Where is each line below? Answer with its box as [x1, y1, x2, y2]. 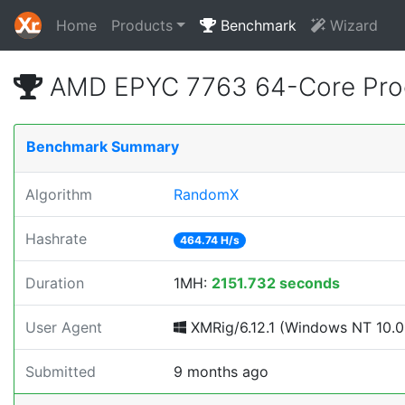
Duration [25, 274, 84, 292]
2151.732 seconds [212, 274, 340, 292]
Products [111, 16, 173, 34]
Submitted [25, 363, 96, 381]
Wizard [325, 16, 378, 34]
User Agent [25, 318, 102, 336]
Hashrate [25, 230, 87, 248]
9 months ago [174, 363, 268, 381]
